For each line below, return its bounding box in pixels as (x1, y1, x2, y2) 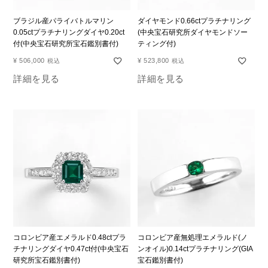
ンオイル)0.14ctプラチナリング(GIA (138, 244, 254, 253)
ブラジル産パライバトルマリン (13, 17, 114, 25)
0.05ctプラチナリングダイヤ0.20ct (13, 28, 125, 36)
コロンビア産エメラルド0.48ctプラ (13, 233, 127, 242)
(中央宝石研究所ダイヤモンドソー (138, 28, 248, 36)
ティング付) (138, 39, 176, 48)
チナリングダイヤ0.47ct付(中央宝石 (13, 244, 129, 253)
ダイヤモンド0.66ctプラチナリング (138, 17, 251, 25)
